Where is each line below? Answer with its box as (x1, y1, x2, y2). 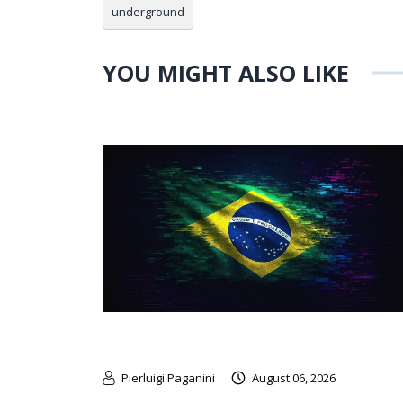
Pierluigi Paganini (121, 369, 215, 386)
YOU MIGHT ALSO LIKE (103, 57, 349, 88)
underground (112, 3, 184, 20)
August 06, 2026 (252, 369, 336, 386)
